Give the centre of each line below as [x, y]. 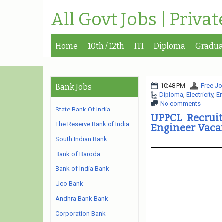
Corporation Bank [81, 213]
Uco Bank [69, 184]
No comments [180, 103]
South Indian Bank [81, 139]
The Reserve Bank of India [92, 124]
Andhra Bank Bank [82, 198]
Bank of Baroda [78, 154]
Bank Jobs [74, 87]
